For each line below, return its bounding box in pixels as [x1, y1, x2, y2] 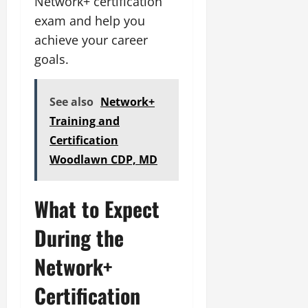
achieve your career [34, 31, 148, 48]
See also [49, 93, 93, 109]
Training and [49, 113, 120, 129]
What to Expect [34, 192, 159, 224]
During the [34, 221, 124, 253]
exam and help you [34, 12, 145, 29]
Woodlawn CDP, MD [49, 151, 157, 167]
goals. [34, 50, 69, 67]
